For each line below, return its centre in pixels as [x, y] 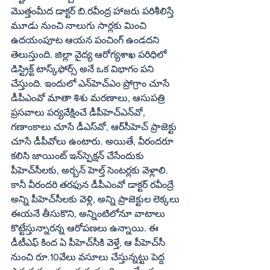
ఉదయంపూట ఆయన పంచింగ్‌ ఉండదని [67, 40]
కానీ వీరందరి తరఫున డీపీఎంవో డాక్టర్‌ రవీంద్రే [79, 185]
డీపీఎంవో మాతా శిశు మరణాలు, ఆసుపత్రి [89, 98]
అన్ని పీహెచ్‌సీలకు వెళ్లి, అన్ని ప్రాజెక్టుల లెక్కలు [33, 199]
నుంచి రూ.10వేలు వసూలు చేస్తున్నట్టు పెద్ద [89, 257]
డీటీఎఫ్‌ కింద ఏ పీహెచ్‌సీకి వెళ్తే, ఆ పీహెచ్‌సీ [25, 243]
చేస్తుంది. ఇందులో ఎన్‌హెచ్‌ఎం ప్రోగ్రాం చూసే [51, 83]
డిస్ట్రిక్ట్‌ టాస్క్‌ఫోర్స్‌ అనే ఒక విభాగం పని [22, 69]
